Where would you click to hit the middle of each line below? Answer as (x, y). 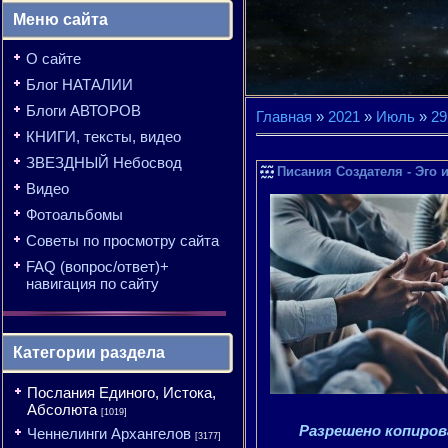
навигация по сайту (92, 283)
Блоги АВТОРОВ (83, 110)
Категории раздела (89, 352)
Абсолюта (62, 409)
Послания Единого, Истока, (121, 392)
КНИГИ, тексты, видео (103, 136)
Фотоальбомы (74, 214)
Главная (284, 116)
